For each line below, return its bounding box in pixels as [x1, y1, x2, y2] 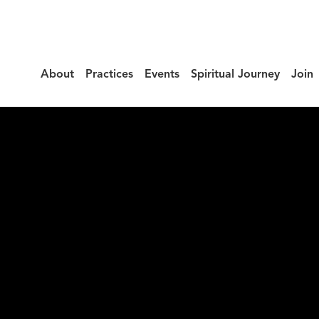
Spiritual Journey [191, 69, 280, 80]
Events [145, 69, 179, 80]
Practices [85, 69, 133, 80]
